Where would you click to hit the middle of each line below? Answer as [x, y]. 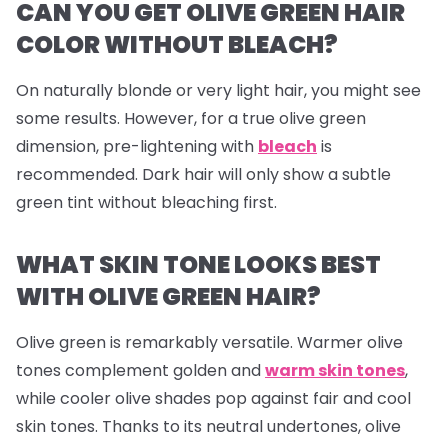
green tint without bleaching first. [146, 203]
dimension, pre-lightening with [137, 147]
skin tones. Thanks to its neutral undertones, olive [208, 427]
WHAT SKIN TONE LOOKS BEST [198, 265]
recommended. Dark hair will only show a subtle [203, 175]
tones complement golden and [140, 371]
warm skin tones [335, 371]
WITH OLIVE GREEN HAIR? [168, 297]
